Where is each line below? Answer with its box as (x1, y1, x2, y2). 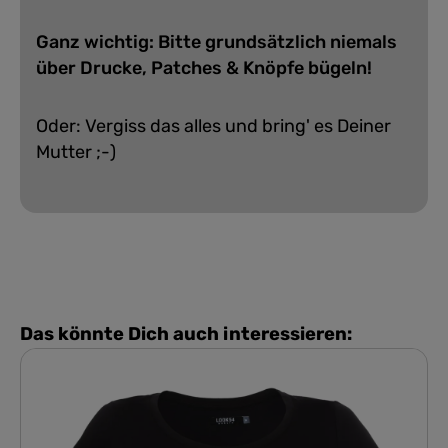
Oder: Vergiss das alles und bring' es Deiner (36, 114, 391, 137)
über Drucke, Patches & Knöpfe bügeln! (36, 56, 372, 79)
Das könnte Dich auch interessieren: (20, 322, 352, 345)
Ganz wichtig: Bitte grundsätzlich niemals (36, 30, 397, 53)
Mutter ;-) (36, 140, 116, 163)
